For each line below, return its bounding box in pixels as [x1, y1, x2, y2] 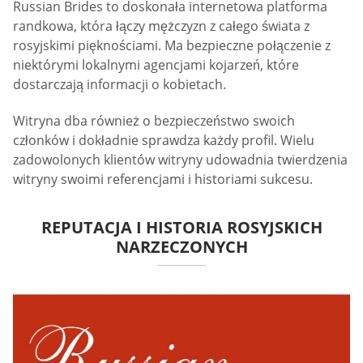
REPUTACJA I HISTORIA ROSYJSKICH [41, 216, 322, 239]
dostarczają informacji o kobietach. [13, 75, 226, 93]
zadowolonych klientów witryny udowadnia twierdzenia [13, 151, 348, 169]
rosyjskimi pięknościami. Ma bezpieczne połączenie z [13, 36, 331, 54]
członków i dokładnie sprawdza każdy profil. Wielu [13, 131, 314, 150]
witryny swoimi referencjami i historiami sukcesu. [13, 170, 313, 189]
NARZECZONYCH [115, 236, 248, 258]
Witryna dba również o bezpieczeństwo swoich [13, 112, 295, 130]
